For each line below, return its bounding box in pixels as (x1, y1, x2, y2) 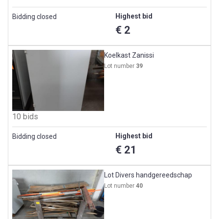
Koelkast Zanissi (104, 51, 154, 60)
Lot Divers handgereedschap (104, 171, 193, 179)
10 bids (12, 112, 38, 122)
